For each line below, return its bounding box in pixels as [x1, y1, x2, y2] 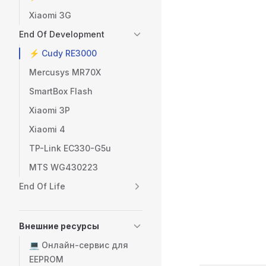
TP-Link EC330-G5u [29, 143, 111, 153]
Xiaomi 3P [29, 105, 70, 115]
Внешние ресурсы [19, 221, 99, 231]
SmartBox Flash [29, 86, 93, 96]
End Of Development [19, 29, 104, 39]
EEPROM [29, 254, 64, 264]
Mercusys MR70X [29, 67, 101, 77]
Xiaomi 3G [29, 10, 71, 20]
